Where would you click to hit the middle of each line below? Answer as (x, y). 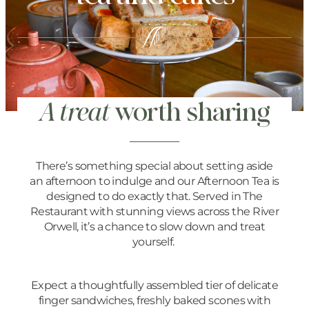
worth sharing (189, 111)
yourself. (154, 242)
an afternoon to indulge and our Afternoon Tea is (154, 181)
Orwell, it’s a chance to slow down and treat (154, 227)
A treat (74, 111)
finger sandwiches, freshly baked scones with (154, 300)
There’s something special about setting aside (154, 166)
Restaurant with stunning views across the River (154, 211)
